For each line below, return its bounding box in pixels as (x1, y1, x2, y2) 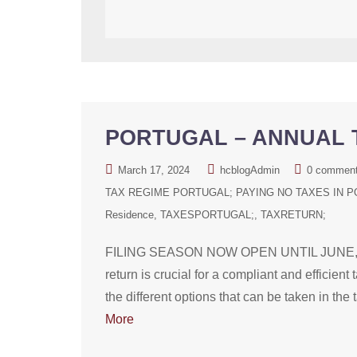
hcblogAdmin (220, 164, 280, 176)
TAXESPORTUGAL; (160, 209, 254, 221)
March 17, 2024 (118, 164, 190, 176)
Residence (105, 209, 154, 221)
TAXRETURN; (261, 209, 326, 221)
